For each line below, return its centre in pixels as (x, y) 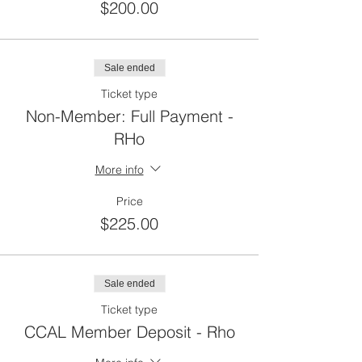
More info (119, 169)
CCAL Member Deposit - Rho (129, 332)
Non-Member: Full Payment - (129, 116)
